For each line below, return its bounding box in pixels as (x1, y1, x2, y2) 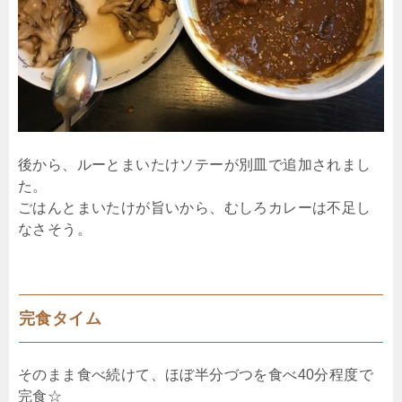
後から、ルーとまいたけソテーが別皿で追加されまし (18, 156, 371, 172)
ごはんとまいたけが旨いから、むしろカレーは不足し (18, 199, 371, 215)
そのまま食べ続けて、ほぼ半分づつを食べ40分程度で (18, 366, 373, 382)
